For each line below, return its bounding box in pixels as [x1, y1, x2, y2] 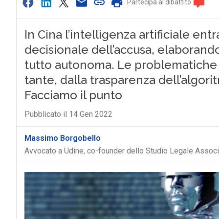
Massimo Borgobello [24, 133, 101, 143]
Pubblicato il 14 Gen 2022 [24, 109, 112, 119]
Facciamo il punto [24, 88, 122, 102]
